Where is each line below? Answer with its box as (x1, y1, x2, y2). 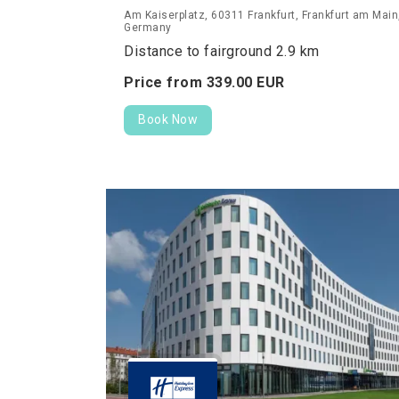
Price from (124, 74, 207, 92)
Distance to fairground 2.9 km (124, 43, 320, 61)
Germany (124, 21, 172, 35)
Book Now (138, 112, 198, 127)
